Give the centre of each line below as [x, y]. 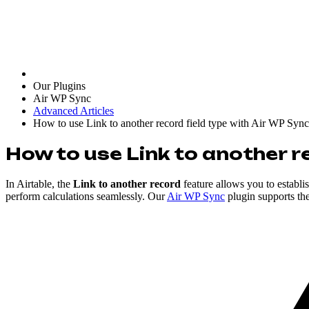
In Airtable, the [39, 183]
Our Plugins [59, 86]
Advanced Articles [73, 111]
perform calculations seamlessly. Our [86, 196]
